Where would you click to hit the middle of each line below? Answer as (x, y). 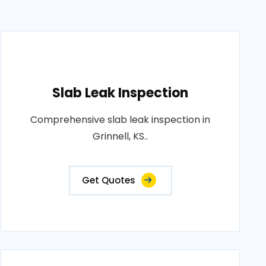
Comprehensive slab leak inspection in (121, 120)
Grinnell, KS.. (121, 136)
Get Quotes (108, 180)
